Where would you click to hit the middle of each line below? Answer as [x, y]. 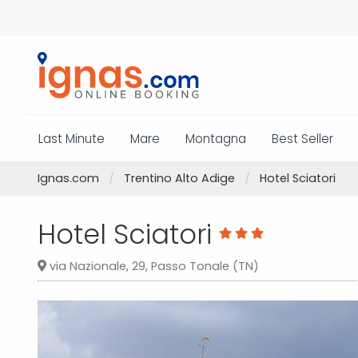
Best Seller [302, 138]
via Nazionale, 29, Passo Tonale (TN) [153, 266]
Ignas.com [68, 178]
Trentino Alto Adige [179, 178]
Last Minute [72, 138]
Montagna [216, 138]
